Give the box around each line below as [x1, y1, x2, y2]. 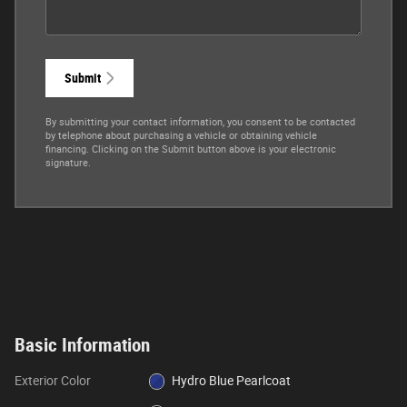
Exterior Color [15, 372, 91, 388]
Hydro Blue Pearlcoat [172, 372, 292, 388]
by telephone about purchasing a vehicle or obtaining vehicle [45, 129, 317, 142]
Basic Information [15, 333, 150, 356]
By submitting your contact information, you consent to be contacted [45, 115, 355, 128]
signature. [45, 156, 91, 169]
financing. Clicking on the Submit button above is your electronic [45, 143, 336, 155]
